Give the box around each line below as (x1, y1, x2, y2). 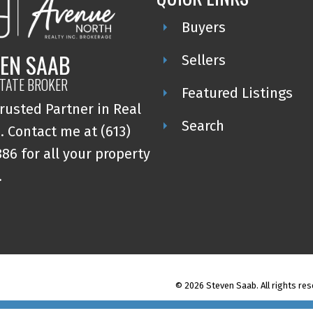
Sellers (181, 51, 226, 68)
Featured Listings (181, 84, 293, 101)
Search (181, 117, 224, 134)
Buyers (181, 18, 226, 36)
